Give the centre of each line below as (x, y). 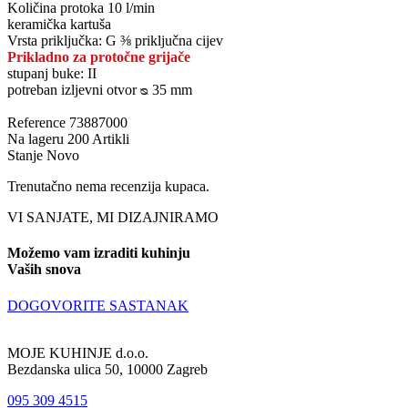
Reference (38, 122)
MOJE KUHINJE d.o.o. (78, 352)
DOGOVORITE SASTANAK (98, 305)
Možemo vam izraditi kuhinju (99, 253)
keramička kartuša (59, 24)
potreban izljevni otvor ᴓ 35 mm (100, 89)
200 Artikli (98, 138)
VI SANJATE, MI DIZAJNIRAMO (113, 217)
